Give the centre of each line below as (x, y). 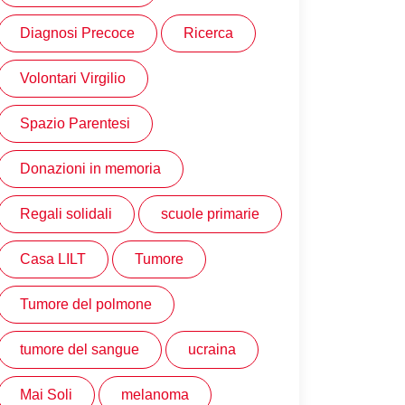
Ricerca (208, 33)
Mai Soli (46, 395)
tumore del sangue (80, 350)
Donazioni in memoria (90, 169)
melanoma (155, 395)
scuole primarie (210, 214)
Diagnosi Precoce (77, 33)
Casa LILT (53, 259)
